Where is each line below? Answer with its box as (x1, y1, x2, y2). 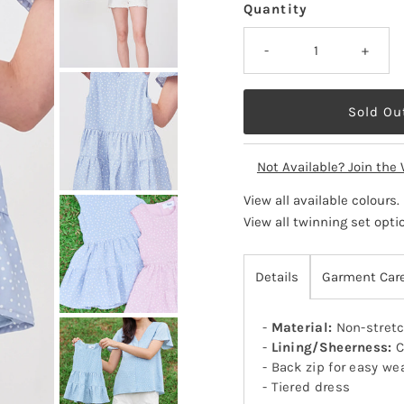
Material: (271, 319, 333, 336)
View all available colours (243, 192, 397, 209)
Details (254, 269, 298, 286)
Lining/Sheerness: (271, 339, 392, 356)
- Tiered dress (262, 379, 351, 396)
